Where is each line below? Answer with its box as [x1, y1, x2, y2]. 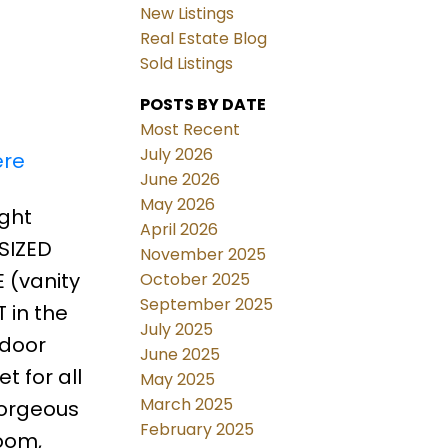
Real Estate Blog [140, 27, 268, 51]
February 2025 [140, 418, 255, 442]
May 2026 [140, 193, 216, 217]
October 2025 [140, 268, 251, 292]
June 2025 [140, 343, 221, 367]
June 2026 [140, 168, 221, 192]
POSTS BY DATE [140, 93, 267, 117]
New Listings [140, 2, 235, 26]
